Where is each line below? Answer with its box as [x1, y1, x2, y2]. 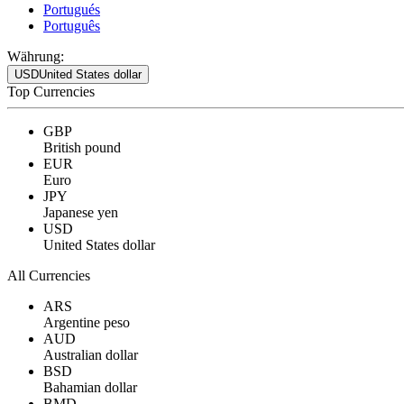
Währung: [7, 49, 64, 64]
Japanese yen [43, 205, 118, 220]
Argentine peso [43, 315, 130, 330]
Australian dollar [43, 347, 138, 363]
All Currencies [7, 268, 90, 283]
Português [43, 18, 100, 33]
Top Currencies [7, 84, 95, 99]
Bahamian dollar [43, 380, 137, 395]
